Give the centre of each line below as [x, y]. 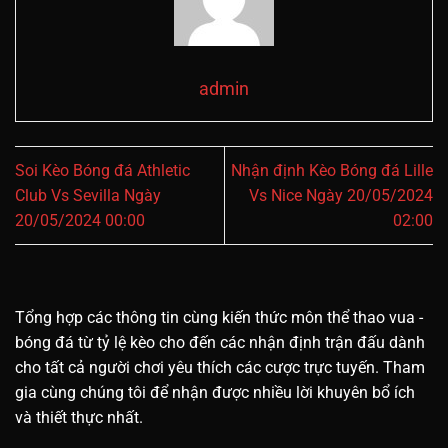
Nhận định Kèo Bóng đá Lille [332, 170]
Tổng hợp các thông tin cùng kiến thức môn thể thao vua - [219, 317]
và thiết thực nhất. [79, 417]
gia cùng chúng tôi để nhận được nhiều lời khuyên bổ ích [215, 392]
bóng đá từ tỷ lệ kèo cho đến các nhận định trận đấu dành [220, 342]
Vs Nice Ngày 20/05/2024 [341, 195]
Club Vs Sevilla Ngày [88, 195]
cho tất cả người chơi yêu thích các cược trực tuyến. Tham [220, 367]
